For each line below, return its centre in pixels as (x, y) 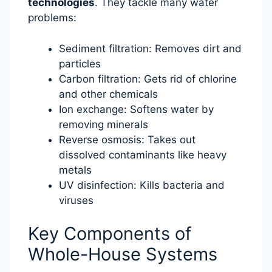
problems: (52, 18)
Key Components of (110, 234)
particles (80, 63)
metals (75, 170)
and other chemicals (108, 94)
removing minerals (104, 124)
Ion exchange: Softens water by (136, 109)
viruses (76, 200)
